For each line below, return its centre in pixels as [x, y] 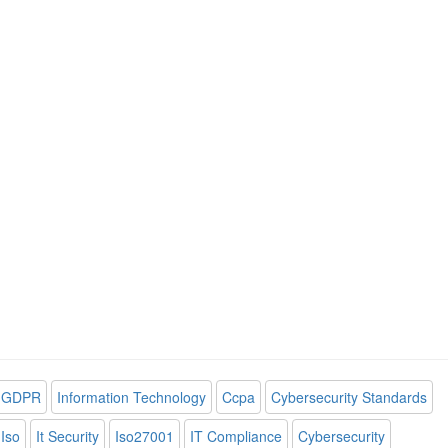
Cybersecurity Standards [349, 397]
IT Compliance [236, 436]
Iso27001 [144, 436]
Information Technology [131, 397]
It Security [67, 436]
